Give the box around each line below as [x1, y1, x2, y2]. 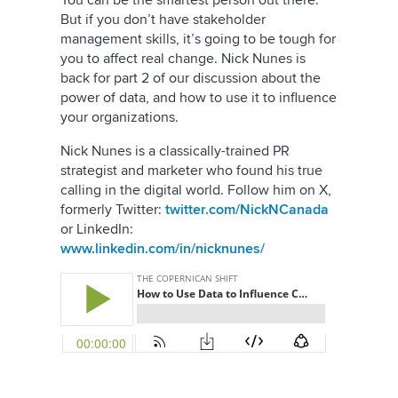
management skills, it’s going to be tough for [60, 30, 336, 48]
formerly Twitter [60, 201, 158, 219]
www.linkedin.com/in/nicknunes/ [60, 240, 265, 258]
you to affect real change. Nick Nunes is [60, 50, 306, 68]
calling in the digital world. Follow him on [60, 181, 319, 199]
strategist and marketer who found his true [60, 162, 322, 179]
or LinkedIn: [60, 220, 133, 238]
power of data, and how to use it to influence [60, 89, 337, 107]
